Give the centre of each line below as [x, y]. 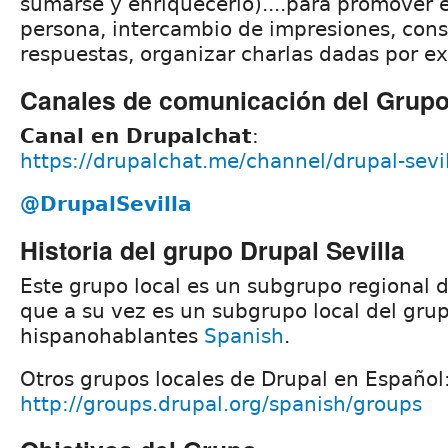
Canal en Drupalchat [136, 135]
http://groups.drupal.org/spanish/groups [221, 403]
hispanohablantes [112, 335]
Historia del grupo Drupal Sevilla [212, 249]
